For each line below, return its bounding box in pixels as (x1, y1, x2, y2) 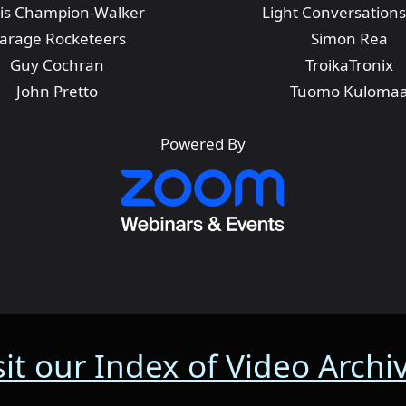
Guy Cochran (10, 54, 104, 75)
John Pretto (16, 81, 98, 101)
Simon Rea (310, 28, 388, 49)
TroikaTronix (304, 54, 393, 75)
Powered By (160, 133, 246, 154)
